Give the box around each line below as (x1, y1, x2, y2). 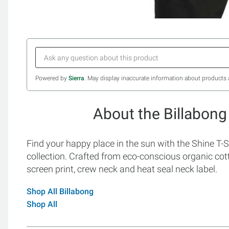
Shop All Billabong (27, 187, 94, 196)
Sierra (68, 75, 84, 82)
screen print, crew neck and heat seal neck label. (27, 164, 217, 174)
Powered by (35, 75, 68, 82)
